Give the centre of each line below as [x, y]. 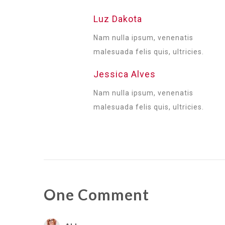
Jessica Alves [125, 74]
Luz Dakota [118, 19]
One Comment [96, 194]
